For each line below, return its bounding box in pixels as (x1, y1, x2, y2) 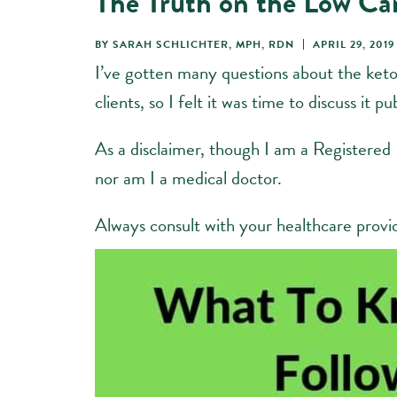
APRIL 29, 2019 (313, 35, 394, 52)
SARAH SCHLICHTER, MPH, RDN (113, 35, 294, 52)
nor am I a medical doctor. (95, 163, 282, 192)
